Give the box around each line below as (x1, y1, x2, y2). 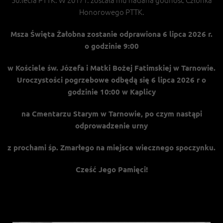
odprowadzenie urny (75, 120, 148, 130)
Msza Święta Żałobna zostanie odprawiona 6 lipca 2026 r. (10, 29, 213, 39)
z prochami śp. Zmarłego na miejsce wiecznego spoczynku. (7, 142, 216, 152)
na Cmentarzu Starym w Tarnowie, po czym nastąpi (21, 109, 202, 118)
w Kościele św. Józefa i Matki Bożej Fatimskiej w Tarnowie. (7, 63, 216, 73)
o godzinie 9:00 (84, 41, 139, 51)
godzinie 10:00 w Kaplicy (67, 87, 156, 97)
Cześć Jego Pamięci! (75, 164, 148, 174)
